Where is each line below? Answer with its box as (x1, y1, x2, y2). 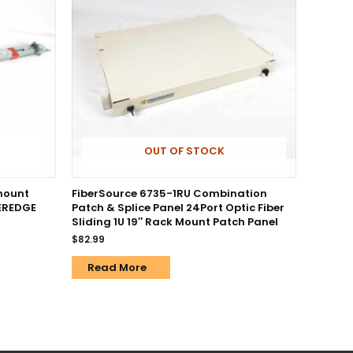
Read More (87, 259, 147, 275)
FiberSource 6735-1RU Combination (72, 185, 267, 201)
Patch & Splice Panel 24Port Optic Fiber (72, 199, 284, 215)
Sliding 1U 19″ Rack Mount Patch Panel (72, 214, 278, 229)
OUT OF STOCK (143, 143, 225, 159)
